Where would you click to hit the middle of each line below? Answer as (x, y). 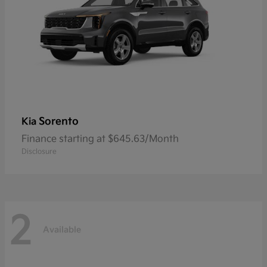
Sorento (59, 121)
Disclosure (39, 151)
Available (62, 230)
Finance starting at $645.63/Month (100, 139)
